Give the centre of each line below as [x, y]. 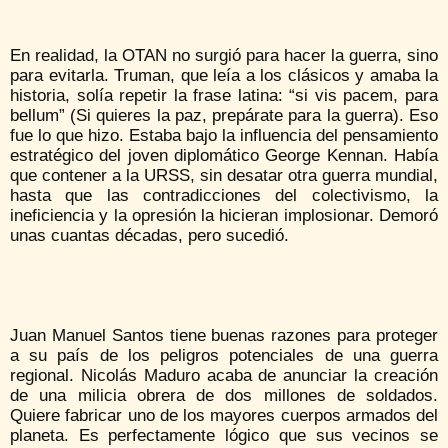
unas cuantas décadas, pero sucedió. [149, 235]
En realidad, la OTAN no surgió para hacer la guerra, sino [224, 55]
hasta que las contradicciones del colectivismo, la [224, 195]
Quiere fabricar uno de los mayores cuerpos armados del [224, 415]
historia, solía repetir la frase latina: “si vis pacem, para [224, 95]
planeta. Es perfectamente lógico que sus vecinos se [224, 435]
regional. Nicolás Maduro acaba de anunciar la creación [224, 375]
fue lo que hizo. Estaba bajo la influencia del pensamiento [224, 135]
